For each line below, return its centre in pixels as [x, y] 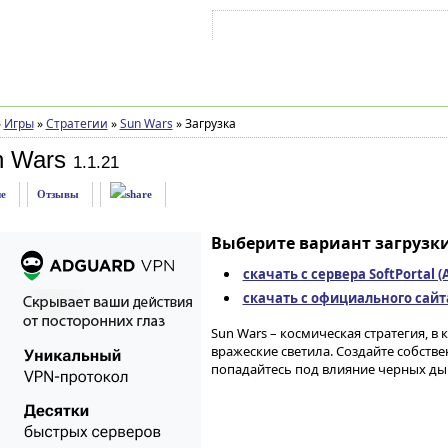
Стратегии [76, 123]
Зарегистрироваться [390, 29]
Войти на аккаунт [277, 29]
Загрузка [208, 123]
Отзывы [57, 194]
